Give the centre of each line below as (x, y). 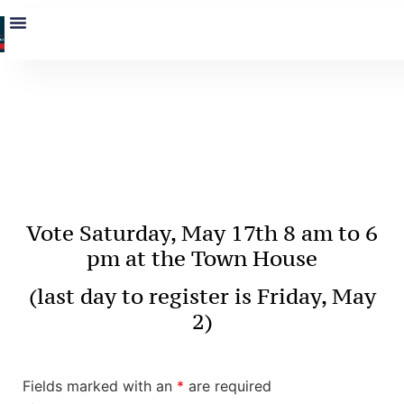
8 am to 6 (331, 233)
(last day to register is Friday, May (202, 296)
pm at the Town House (202, 258)
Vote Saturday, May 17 (141, 233)
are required (228, 386)
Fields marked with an (100, 386)
